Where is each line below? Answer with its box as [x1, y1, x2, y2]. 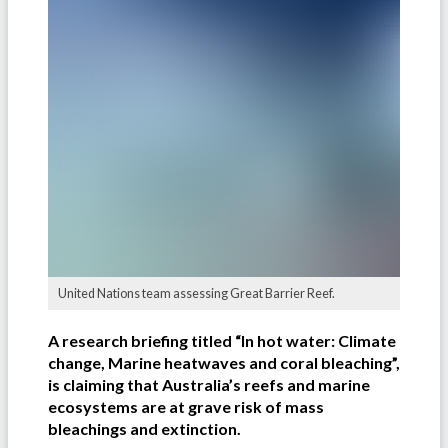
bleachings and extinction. [48, 418, 241, 438]
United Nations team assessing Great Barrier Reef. [58, 285, 335, 301]
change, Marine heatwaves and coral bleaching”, [48, 352, 400, 372]
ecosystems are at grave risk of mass [48, 396, 324, 416]
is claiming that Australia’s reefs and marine [48, 374, 370, 394]
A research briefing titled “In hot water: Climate [48, 330, 396, 350]
